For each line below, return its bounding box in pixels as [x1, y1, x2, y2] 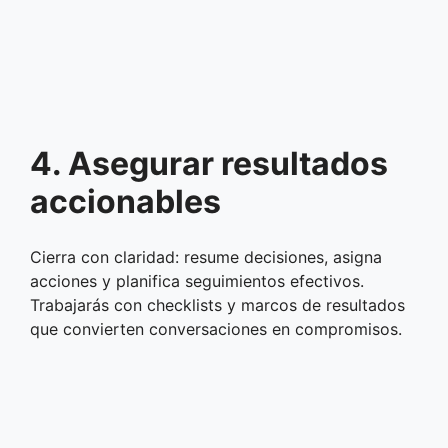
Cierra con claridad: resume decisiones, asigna [30, 246, 382, 267]
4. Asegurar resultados [30, 143, 388, 183]
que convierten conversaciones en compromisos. [30, 318, 402, 339]
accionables [30, 181, 221, 221]
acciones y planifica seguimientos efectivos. [30, 270, 364, 291]
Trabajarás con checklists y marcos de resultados [30, 294, 405, 315]
